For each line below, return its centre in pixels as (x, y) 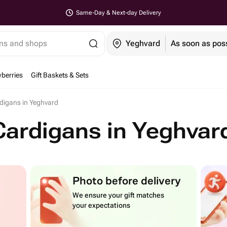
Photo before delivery (127, 180)
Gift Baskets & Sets (60, 75)
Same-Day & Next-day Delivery (119, 13)
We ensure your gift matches (119, 195)
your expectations (102, 205)
